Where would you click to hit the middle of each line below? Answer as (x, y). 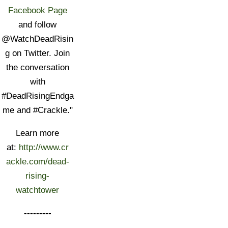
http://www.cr (44, 147)
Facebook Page (37, 10)
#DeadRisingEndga (37, 96)
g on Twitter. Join (38, 53)
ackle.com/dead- (37, 162)
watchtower (38, 190)
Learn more (38, 133)
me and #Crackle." (37, 110)
